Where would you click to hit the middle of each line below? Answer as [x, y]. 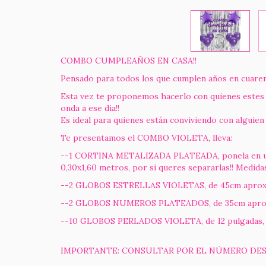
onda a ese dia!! [90, 108]
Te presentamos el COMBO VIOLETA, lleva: [146, 138]
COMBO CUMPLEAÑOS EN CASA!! [129, 61]
